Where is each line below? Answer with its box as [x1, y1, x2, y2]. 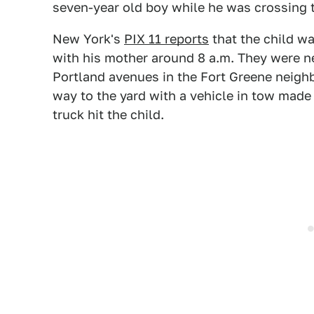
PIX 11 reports [124, 32, 209, 46]
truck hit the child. [53, 107, 164, 122]
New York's [53, 32, 124, 46]
